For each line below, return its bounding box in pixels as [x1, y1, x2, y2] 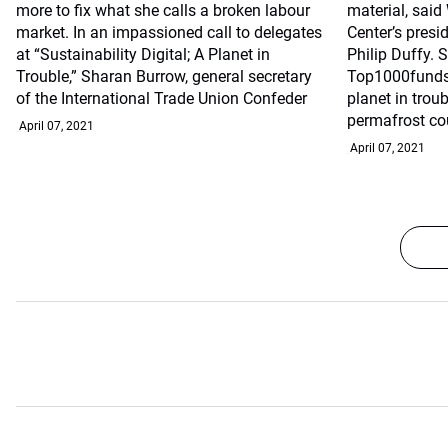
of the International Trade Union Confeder [16, 89, 307, 108]
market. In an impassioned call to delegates [16, 23, 322, 42]
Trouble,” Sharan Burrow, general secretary [16, 67, 312, 86]
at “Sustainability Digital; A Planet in [16, 45, 270, 64]
